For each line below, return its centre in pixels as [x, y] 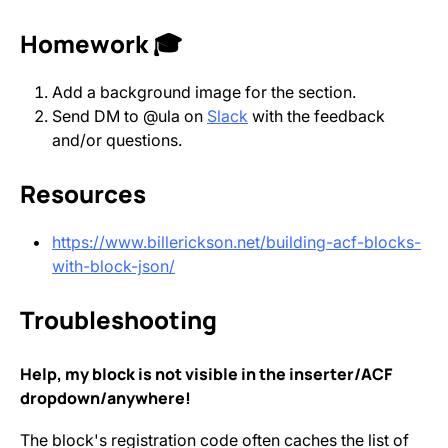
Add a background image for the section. [204, 92]
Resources [83, 193]
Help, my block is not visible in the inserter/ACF [206, 374]
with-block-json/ [113, 266]
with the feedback [316, 116]
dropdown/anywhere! [105, 398]
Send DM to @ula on [129, 116]
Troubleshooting [118, 319]
